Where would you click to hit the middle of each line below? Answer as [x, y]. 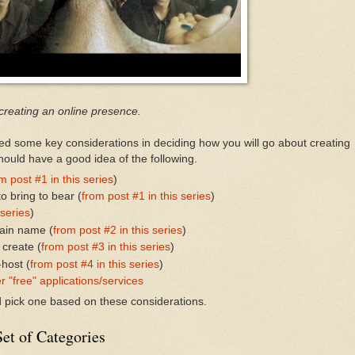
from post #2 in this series [117, 230]
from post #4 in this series [94, 264]
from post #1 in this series [146, 196]
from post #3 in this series [105, 247]
